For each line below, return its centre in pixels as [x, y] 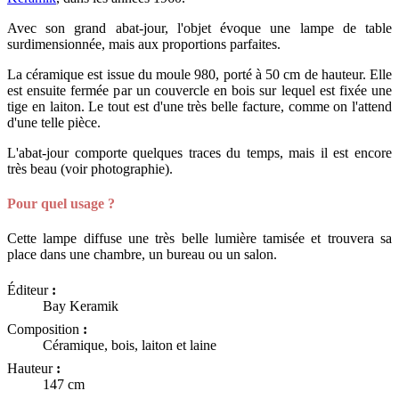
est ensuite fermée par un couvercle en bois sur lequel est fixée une [199, 90]
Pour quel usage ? [61, 204]
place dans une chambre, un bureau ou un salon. [142, 255]
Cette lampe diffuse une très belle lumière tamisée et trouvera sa [199, 239]
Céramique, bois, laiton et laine [130, 345]
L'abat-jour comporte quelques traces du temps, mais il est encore [199, 152]
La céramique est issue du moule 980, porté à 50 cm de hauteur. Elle [199, 74]
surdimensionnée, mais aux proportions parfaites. [144, 44]
